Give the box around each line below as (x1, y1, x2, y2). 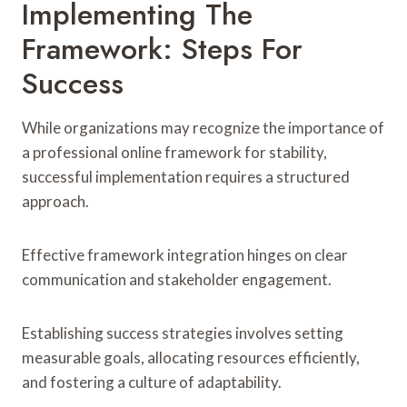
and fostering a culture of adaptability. (22, 372, 282, 392)
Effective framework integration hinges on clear (22, 244, 348, 264)
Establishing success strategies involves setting (22, 323, 343, 342)
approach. (22, 191, 89, 211)
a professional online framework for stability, (22, 142, 327, 162)
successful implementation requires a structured (22, 166, 350, 186)
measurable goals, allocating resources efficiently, (22, 347, 360, 367)
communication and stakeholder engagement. (22, 269, 332, 289)
